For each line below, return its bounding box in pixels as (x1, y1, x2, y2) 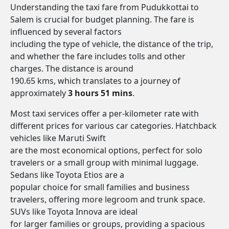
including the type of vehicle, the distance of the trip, (10, 38, 213, 50)
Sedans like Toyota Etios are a (10, 169, 124, 180)
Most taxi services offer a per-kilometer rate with (10, 108, 199, 119)
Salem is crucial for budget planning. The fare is (10, 14, 194, 25)
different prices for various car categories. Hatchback (10, 120, 217, 131)
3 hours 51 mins (68, 87, 132, 99)
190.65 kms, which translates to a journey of (10, 75, 180, 86)
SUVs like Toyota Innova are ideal (10, 206, 138, 217)
